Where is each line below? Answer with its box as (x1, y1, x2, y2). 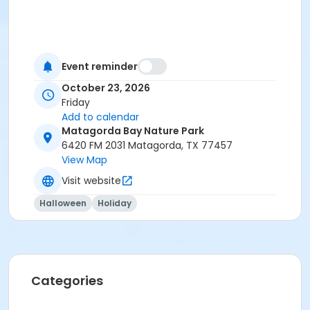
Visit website (62, 173, 121, 188)
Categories (31, 272, 103, 290)
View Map (62, 153, 107, 167)
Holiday (98, 197, 131, 210)
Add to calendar (62, 110, 139, 125)
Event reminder (62, 59, 138, 73)
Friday (62, 95, 90, 110)
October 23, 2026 (62, 81, 150, 95)
